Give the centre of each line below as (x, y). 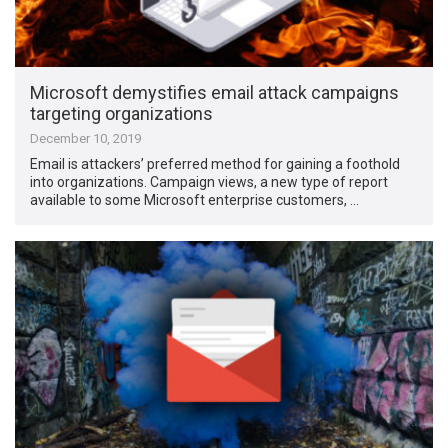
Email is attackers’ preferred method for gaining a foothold (215, 164)
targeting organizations (122, 114)
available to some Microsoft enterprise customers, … (195, 200)
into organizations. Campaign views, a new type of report (209, 182)
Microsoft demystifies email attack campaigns (215, 93)
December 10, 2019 (86, 139)
